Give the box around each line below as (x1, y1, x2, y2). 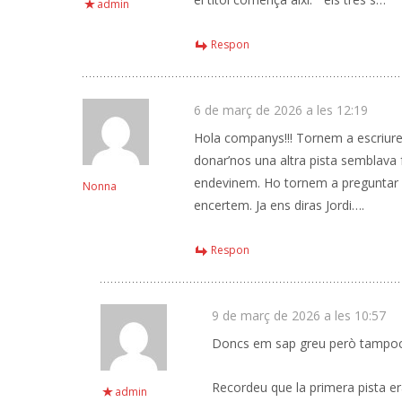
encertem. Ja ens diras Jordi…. (194, 197, 364, 214)
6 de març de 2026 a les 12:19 (194, 101, 368, 118)
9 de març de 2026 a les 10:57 (212, 307, 386, 324)
